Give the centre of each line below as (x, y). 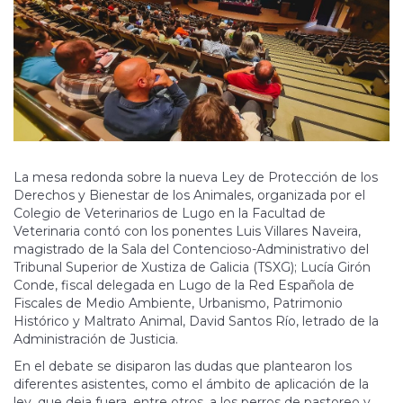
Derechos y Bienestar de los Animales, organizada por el (189, 196)
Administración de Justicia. (96, 340)
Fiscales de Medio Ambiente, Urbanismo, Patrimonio (178, 304)
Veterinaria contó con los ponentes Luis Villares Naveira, (187, 232)
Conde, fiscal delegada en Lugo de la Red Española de (184, 286)
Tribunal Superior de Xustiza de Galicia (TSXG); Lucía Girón (192, 268)
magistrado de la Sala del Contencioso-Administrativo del (191, 250)
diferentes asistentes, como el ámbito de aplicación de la (191, 385)
